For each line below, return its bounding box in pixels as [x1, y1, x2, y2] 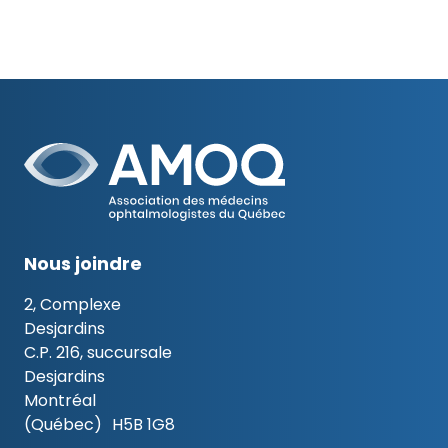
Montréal [24, 389, 96, 412]
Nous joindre [24, 251, 142, 276]
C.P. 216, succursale [24, 341, 172, 364]
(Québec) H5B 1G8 [24, 413, 175, 436]
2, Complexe [24, 293, 121, 316]
